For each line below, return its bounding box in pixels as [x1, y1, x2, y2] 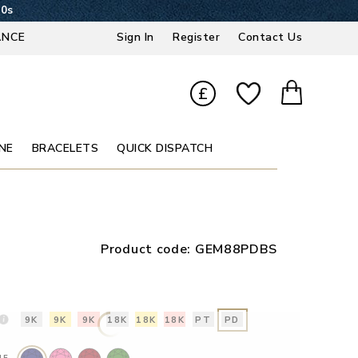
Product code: [101, 241, 195, 259]
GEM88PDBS [194, 241, 278, 259]
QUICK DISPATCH [117, 140, 213, 156]
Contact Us [238, 29, 303, 45]
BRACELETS [31, 140, 99, 156]
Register [173, 29, 221, 45]
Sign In [117, 29, 154, 45]
